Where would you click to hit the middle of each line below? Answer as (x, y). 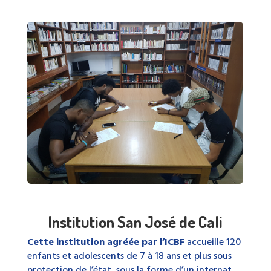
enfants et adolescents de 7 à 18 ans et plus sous (129, 257)
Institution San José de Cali (135, 222)
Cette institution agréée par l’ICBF (106, 243)
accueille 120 (212, 243)
